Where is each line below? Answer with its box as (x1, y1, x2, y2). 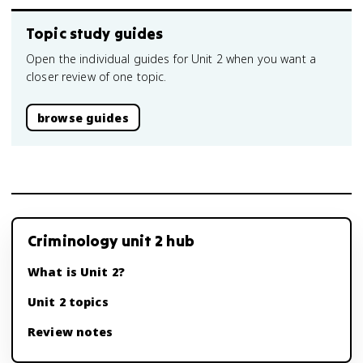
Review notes (28, 324, 113, 340)
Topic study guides (26, 24, 164, 43)
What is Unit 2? (28, 264, 125, 280)
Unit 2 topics (28, 294, 109, 310)
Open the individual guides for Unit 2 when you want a (26, 51, 316, 66)
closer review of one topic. (26, 69, 167, 84)
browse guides (37, 109, 129, 126)
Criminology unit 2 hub (28, 231, 194, 250)
